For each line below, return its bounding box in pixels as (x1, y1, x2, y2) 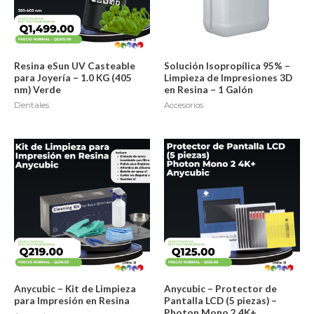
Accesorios (164, 100, 203, 110)
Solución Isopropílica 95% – (164, 60, 290, 72)
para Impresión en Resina (14, 294, 130, 306)
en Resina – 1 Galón (164, 83, 253, 96)
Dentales (14, 100, 49, 110)
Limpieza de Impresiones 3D (164, 71, 292, 84)
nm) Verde (14, 83, 61, 96)
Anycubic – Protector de (164, 282, 277, 294)
